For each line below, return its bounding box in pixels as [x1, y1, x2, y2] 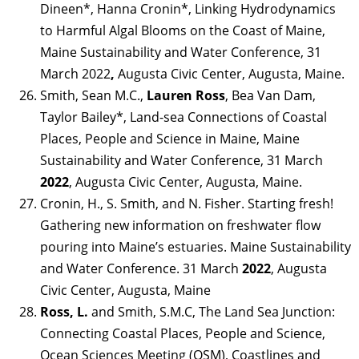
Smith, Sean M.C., [40, 86, 147, 104]
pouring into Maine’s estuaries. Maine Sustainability [40, 237, 351, 256]
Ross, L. [40, 302, 88, 321]
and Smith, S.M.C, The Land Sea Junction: [88, 302, 335, 321]
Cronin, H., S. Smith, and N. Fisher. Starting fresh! [40, 194, 333, 212]
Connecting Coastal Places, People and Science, [40, 324, 325, 342]
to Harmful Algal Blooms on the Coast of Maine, [40, 21, 325, 39]
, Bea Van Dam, [225, 86, 316, 104]
